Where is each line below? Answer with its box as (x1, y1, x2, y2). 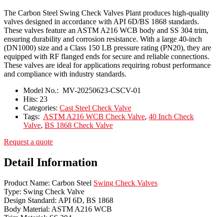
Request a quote (4, 138, 53, 146)
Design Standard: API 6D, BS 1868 (4, 196, 113, 205)
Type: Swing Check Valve (4, 187, 84, 196)
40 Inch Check (149, 112, 194, 121)
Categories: (23, 104, 60, 112)
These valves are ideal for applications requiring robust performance (4, 61, 211, 70)
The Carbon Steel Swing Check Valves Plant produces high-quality (4, 9, 209, 17)
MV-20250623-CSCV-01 (61, 86, 141, 95)
